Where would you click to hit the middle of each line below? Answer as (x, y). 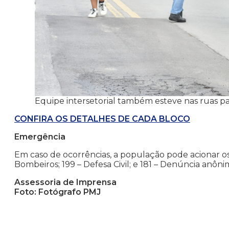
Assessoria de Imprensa (65, 182)
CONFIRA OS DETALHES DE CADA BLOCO (102, 119)
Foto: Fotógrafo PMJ (58, 192)
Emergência (40, 137)
